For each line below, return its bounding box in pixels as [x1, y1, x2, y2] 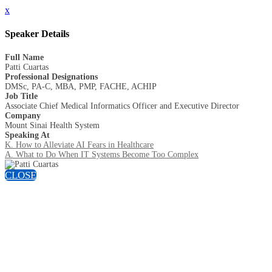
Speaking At [5, 130, 50, 140]
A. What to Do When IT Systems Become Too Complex [5, 149, 199, 159]
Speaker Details [5, 29, 69, 39]
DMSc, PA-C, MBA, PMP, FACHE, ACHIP [5, 81, 157, 91]
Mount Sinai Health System [5, 120, 100, 130]
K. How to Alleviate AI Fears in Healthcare [5, 140, 154, 149]
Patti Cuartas [5, 62, 49, 72]
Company [5, 110, 41, 120]
